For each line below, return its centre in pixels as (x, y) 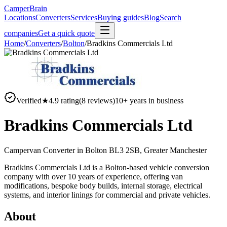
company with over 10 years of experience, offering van (93, 176)
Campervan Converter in (45, 150)
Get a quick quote (66, 33)
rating (69, 101)
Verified (29, 101)
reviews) (100, 101)
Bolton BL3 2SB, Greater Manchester (146, 150)
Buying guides (121, 17)
